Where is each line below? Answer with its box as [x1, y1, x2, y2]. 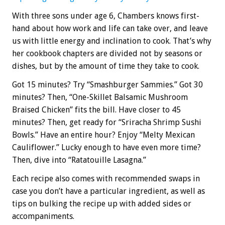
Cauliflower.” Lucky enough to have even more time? [12, 143, 201, 153]
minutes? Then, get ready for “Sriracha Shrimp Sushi [12, 118, 201, 128]
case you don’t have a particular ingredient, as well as [12, 186, 205, 196]
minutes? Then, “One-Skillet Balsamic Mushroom [12, 92, 188, 102]
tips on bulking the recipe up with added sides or [12, 199, 191, 209]
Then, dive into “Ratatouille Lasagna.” [12, 155, 146, 165]
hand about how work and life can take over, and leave [12, 24, 208, 34]
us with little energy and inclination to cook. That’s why [12, 36, 211, 46]
